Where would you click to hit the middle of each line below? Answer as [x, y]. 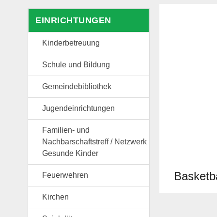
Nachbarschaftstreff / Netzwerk [94, 142]
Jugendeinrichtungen [78, 108]
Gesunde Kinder [70, 154]
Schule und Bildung [76, 65]
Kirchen [55, 197]
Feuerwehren [65, 175]
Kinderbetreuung [71, 43]
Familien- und [66, 130]
